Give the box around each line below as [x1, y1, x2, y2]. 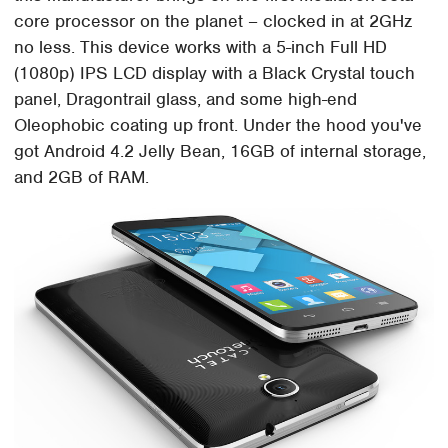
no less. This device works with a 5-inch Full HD [14, 36, 388, 59]
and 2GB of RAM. [14, 166, 150, 189]
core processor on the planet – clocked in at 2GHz [14, 10, 413, 33]
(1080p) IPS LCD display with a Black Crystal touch [14, 62, 416, 85]
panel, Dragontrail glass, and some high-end [14, 88, 358, 111]
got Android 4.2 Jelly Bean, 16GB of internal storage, [14, 140, 427, 163]
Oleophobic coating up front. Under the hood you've [14, 114, 423, 137]
